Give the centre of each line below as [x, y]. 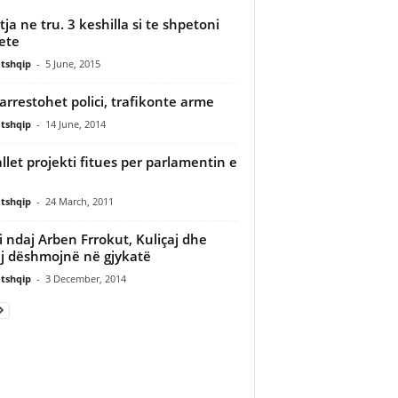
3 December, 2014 [85, 278]
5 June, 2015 [72, 63]
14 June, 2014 [75, 123]
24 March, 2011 [79, 201]
